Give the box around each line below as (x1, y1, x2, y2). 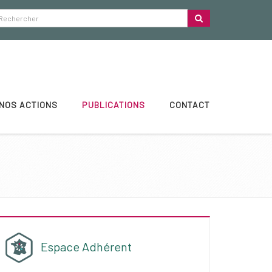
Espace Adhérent (41, 239, 132, 254)
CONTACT (169, 100, 210, 110)
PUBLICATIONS (82, 100, 145, 110)
